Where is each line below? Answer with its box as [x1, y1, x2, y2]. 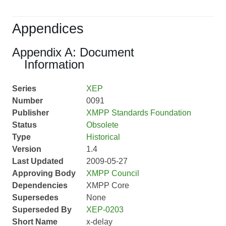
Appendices [12, 21, 84, 37]
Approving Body [12, 169, 76, 178]
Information [24, 58, 84, 72]
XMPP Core [86, 181, 129, 190]
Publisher [12, 108, 49, 118]
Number [12, 96, 43, 105]
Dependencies [12, 181, 68, 190]
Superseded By [12, 205, 72, 214]
